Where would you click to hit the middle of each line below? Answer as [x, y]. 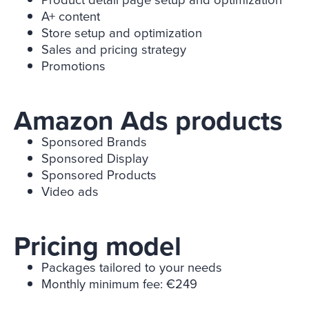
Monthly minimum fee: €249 [119, 284]
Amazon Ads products [148, 121]
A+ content [71, 17]
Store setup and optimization [122, 33]
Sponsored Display [95, 159]
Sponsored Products [99, 175]
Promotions [73, 66]
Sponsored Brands [94, 142]
